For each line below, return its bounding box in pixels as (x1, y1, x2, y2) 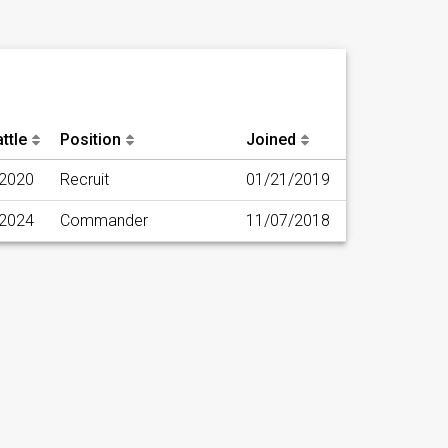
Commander (60, 211, 148, 231)
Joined (246, 130, 296, 150)
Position (60, 130, 121, 150)
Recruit (60, 170, 109, 190)
